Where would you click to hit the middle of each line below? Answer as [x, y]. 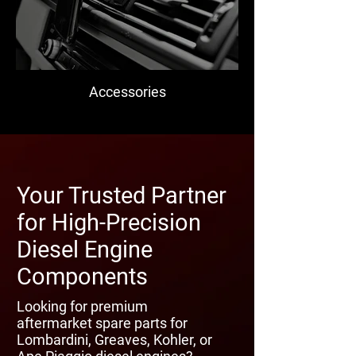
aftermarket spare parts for [102, 323]
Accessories [127, 91]
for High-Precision [109, 222]
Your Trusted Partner [122, 195]
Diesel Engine [85, 249]
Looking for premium [82, 306]
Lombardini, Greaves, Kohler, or [114, 339]
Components [82, 276]
